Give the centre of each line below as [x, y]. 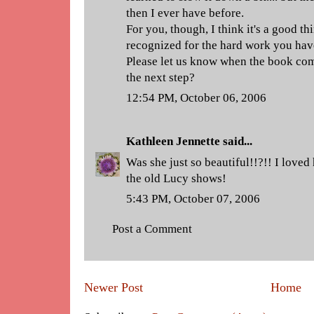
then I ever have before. [185, 13]
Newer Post [114, 287]
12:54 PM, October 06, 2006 [196, 98]
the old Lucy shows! [176, 178]
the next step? [161, 77]
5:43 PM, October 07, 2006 [193, 199]
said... [236, 141]
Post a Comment [152, 228]
